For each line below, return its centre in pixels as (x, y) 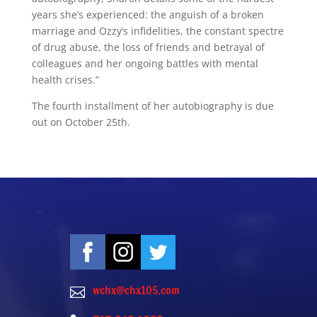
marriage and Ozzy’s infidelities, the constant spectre (157, 30)
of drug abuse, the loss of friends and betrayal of (148, 47)
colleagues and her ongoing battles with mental (145, 63)
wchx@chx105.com (136, 290)
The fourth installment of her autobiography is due (152, 105)
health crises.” (67, 79)
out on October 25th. (81, 122)
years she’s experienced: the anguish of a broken (148, 14)
